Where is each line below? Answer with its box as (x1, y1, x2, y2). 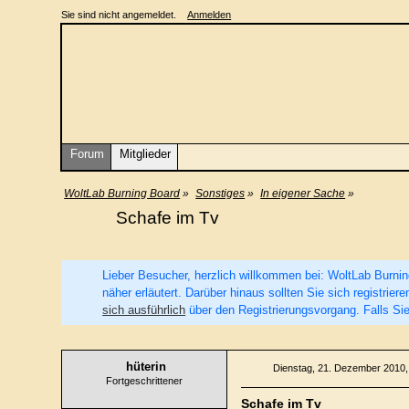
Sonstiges (195, 187, 246, 200)
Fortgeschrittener (106, 375, 184, 386)
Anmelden (187, 9, 232, 20)
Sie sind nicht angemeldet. (61, 9, 177, 20)
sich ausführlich (102, 303, 186, 317)
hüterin (126, 360, 167, 373)
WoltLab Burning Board (64, 187, 181, 200)
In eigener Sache (260, 187, 346, 200)
